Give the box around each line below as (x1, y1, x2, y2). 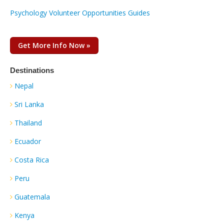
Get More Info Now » (18, 40, 90, 50)
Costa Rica (14, 154, 49, 164)
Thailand (14, 117, 42, 127)
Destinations (10, 65, 54, 74)
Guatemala (14, 191, 50, 201)
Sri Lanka (14, 99, 44, 109)
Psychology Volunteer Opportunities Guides (10, 7, 150, 17)
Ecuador (14, 136, 41, 146)
